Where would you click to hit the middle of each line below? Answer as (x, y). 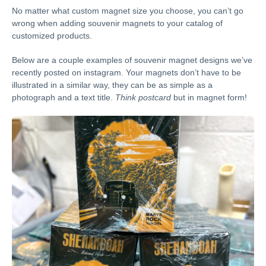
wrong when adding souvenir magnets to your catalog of (117, 23)
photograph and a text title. (64, 97)
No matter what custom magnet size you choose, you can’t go (128, 10)
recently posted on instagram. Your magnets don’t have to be (126, 72)
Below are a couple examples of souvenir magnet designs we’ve (132, 60)
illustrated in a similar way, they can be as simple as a (112, 85)
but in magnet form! (209, 97)
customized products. (52, 35)
